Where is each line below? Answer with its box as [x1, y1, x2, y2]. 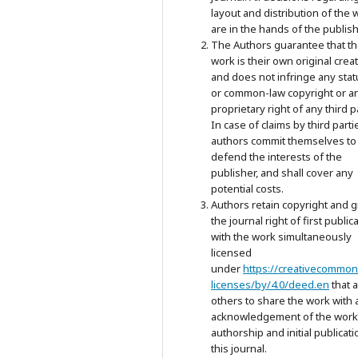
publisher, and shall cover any [211, 165, 353, 180]
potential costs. [211, 181, 284, 196]
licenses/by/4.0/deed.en [211, 276, 329, 292]
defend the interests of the [211, 149, 342, 164]
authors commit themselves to [211, 133, 356, 148]
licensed [211, 245, 252, 260]
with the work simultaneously [211, 229, 352, 244]
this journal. [211, 340, 267, 356]
